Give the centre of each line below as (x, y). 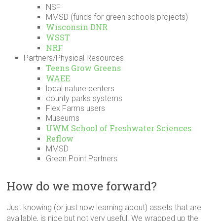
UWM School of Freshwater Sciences (119, 128)
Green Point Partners (82, 159)
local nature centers (80, 89)
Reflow (60, 138)
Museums (63, 118)
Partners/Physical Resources (74, 58)
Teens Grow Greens (84, 68)
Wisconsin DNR (77, 27)
